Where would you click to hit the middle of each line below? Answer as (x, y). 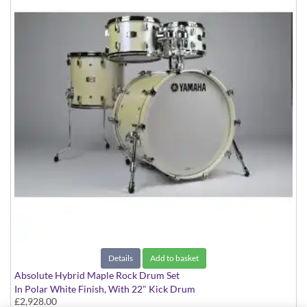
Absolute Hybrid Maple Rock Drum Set (97, 275)
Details (121, 258)
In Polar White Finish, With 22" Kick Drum (105, 289)
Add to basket (174, 258)
